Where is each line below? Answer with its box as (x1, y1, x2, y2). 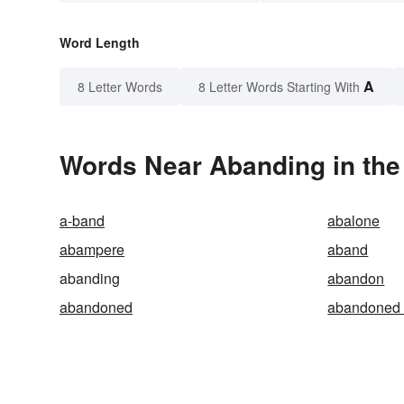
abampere (60, 239, 124, 261)
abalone (327, 210, 381, 232)
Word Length (60, 33, 140, 52)
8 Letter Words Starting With (198, 78, 360, 96)
